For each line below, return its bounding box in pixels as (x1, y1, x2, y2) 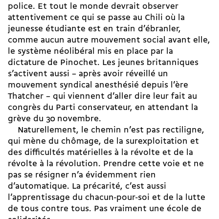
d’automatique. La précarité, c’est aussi (8, 182, 166, 191)
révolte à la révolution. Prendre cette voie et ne (8, 160, 204, 169)
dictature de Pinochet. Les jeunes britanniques (8, 59, 198, 67)
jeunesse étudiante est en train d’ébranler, (8, 25, 181, 34)
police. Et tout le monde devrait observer (8, 2, 178, 11)
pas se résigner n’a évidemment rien (8, 171, 156, 180)
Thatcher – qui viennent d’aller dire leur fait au (8, 92, 197, 101)
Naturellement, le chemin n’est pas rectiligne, (8, 126, 204, 135)
